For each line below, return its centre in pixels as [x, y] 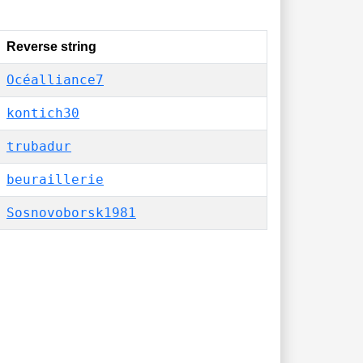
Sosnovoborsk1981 [71, 213]
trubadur [39, 146]
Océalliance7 [55, 80]
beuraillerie [55, 179]
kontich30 [43, 113]
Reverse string [51, 47]
